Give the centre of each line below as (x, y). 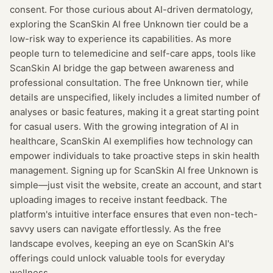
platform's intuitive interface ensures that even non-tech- (134, 214)
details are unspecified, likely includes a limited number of (135, 97)
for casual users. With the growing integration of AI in (124, 126)
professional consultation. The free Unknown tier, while (129, 83)
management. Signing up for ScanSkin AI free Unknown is (134, 170)
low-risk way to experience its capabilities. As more (121, 39)
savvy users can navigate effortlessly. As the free (115, 229)
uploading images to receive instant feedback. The (119, 200)
